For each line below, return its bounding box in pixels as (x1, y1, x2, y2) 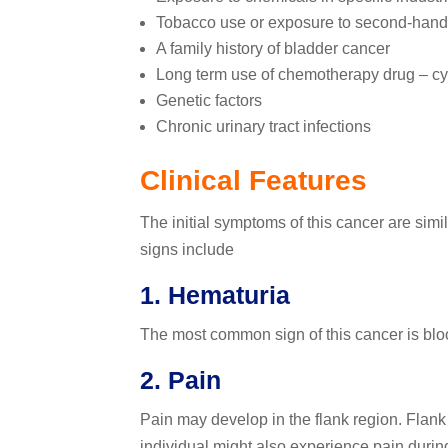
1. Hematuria (139, 281, 290, 310)
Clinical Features (139, 165, 367, 197)
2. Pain (139, 366, 221, 395)
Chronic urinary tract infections (155, 118, 371, 136)
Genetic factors (155, 92, 262, 110)
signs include (139, 241, 234, 259)
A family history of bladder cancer (155, 40, 390, 58)
